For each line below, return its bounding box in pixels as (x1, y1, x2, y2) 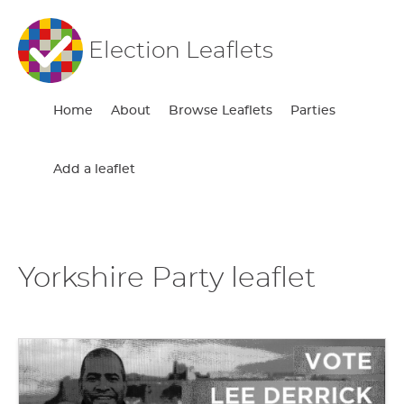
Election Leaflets (88, 39, 273, 62)
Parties (290, 105, 336, 117)
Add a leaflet (53, 163, 136, 176)
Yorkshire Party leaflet (18, 263, 316, 292)
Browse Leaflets (169, 105, 273, 117)
